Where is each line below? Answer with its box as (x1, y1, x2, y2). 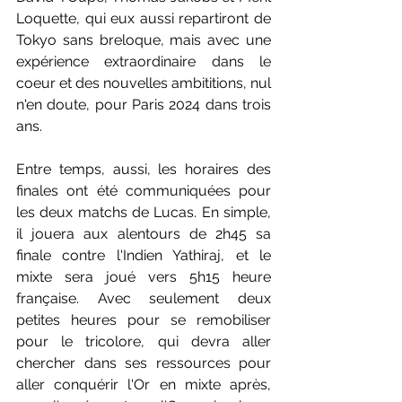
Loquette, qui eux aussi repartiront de (16, 9, 271, 27)
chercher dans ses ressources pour (16, 354, 271, 371)
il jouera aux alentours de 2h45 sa (16, 224, 271, 242)
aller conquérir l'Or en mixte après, (16, 375, 271, 393)
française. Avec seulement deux (16, 289, 271, 307)
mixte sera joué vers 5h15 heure (16, 267, 271, 285)
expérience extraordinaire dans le (16, 52, 271, 70)
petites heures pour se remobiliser (16, 310, 271, 328)
